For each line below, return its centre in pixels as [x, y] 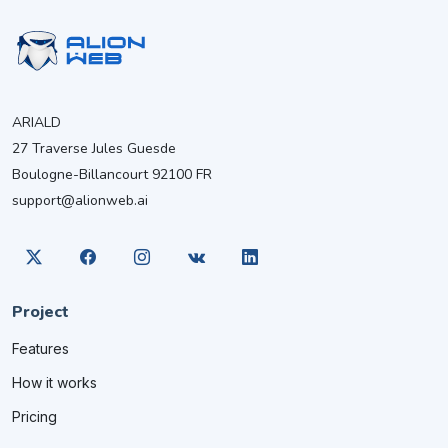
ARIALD [36, 122]
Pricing [34, 416]
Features [40, 348]
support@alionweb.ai [80, 200]
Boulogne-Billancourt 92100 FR [112, 174]
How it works [54, 382]
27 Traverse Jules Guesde [94, 148]
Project [40, 311]
